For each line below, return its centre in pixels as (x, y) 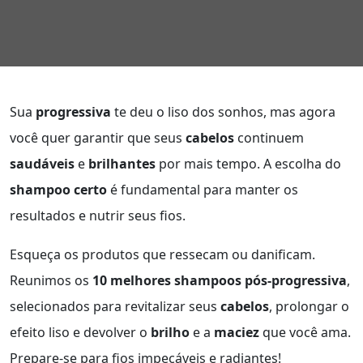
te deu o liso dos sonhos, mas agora (223, 112)
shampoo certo (58, 190)
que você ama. (305, 332)
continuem (269, 138)
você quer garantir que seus (98, 138)
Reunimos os (51, 280)
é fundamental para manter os (203, 190)
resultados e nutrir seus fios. (98, 216)
